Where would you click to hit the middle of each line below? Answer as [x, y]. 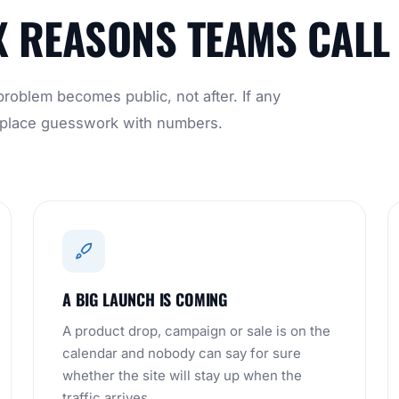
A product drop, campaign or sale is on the [196, 331]
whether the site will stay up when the [182, 375]
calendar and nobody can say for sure [182, 353]
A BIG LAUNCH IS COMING [145, 299]
